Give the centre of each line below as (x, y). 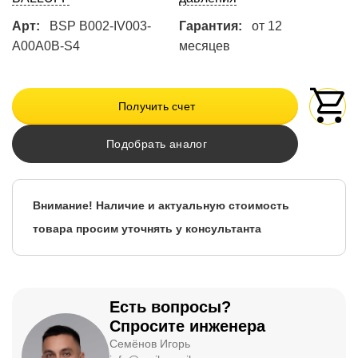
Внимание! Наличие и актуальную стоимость (161, 206)
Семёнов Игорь (150, 344)
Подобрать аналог (157, 144)
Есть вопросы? (170, 307)
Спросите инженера (187, 326)
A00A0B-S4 (46, 46)
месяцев (204, 46)
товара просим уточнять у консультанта (147, 229)
